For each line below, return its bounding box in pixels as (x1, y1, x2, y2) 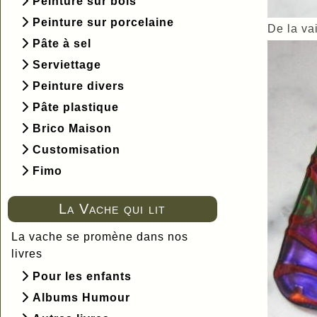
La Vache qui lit (59, 200, 166, 217)
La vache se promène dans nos (11, 230, 188, 243)
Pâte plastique (33, 100, 119, 113)
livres (11, 247, 42, 260)
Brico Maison (33, 122, 112, 134)
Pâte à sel (33, 37, 91, 50)
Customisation (33, 143, 120, 156)
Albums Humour (33, 291, 130, 304)
